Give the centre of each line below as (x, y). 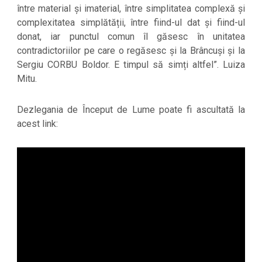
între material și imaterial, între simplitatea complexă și (131, 9)
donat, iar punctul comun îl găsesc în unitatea (131, 37)
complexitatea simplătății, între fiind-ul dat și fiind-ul (131, 23)
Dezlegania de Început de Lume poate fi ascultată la (131, 109)
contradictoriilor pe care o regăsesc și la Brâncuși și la (131, 51)
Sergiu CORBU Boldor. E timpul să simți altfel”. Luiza (131, 65)
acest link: (37, 123)
